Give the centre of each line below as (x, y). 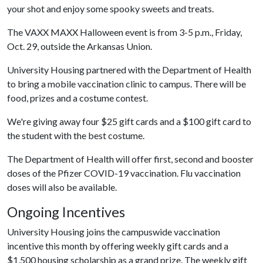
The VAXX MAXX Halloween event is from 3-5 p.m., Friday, (124, 32)
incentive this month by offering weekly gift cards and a (118, 246)
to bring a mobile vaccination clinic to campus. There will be (127, 84)
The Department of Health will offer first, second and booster (130, 159)
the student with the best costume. (77, 135)
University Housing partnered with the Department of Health (129, 70)
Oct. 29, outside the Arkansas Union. (81, 46)
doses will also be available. (63, 187)
